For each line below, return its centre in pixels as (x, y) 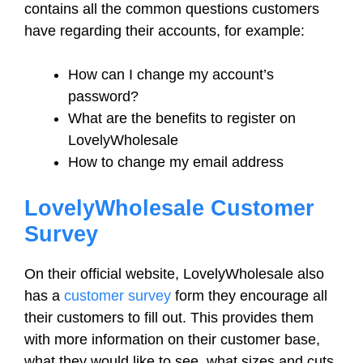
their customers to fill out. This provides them (169, 318)
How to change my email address (176, 162)
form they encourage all (249, 296)
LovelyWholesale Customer (169, 208)
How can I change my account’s (171, 75)
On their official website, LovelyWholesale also (174, 274)
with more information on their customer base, (172, 340)
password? (103, 96)
